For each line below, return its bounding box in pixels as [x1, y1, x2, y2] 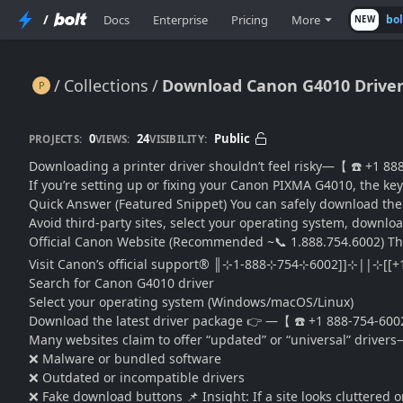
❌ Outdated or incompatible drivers [29, 369, 245, 386]
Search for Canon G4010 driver [29, 274, 214, 291]
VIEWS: [95, 131, 130, 146]
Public [214, 130, 250, 147]
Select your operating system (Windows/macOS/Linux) [29, 293, 354, 310]
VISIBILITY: [149, 131, 207, 146]
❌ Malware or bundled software [29, 350, 221, 367]
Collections [64, 74, 148, 96]
